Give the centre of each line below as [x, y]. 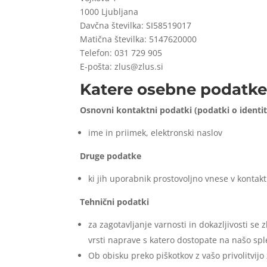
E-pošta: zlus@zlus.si [122, 66]
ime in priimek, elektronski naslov [156, 132]
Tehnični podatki [115, 201]
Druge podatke [111, 156]
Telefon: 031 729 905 [121, 52]
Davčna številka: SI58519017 [136, 25]
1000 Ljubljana [109, 11]
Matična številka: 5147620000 [139, 39]
